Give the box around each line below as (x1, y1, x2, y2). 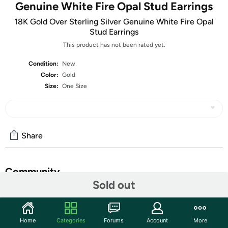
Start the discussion (5, 187, 83, 197)
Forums (104, 216, 124, 224)
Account (146, 216, 168, 224)
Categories (56, 216, 85, 224)
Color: (41, 71, 59, 78)
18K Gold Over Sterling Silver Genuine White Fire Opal (14, 17, 214, 26)
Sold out (93, 178, 135, 192)
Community (5, 165, 60, 178)
